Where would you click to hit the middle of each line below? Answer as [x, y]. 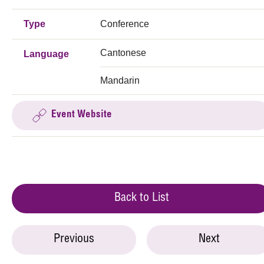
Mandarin [120, 80]
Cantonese [123, 52]
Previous [74, 240]
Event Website [82, 115]
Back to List [141, 198]
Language [46, 54]
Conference [125, 24]
